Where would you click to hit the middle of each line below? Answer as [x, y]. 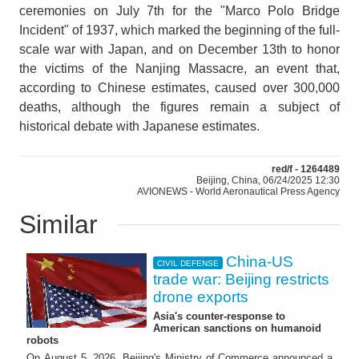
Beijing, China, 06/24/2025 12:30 [268, 181]
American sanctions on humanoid [237, 329]
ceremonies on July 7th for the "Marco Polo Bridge [179, 11]
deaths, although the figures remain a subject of [179, 107]
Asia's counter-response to [219, 317]
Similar [58, 225]
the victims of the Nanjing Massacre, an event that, [179, 69]
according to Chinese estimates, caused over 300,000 [179, 88]
